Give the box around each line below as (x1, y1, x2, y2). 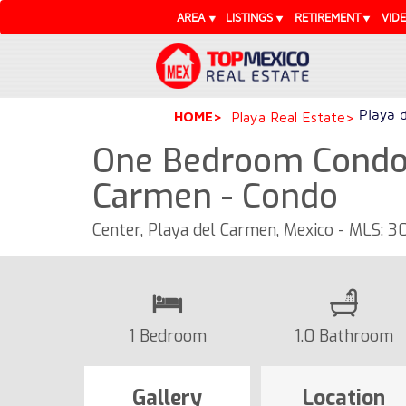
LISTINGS (226, 10, 274, 24)
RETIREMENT (294, 10, 361, 24)
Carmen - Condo (92, 174, 338, 218)
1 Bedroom (128, 324, 207, 347)
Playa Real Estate (231, 108, 345, 125)
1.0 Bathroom (295, 324, 393, 347)
